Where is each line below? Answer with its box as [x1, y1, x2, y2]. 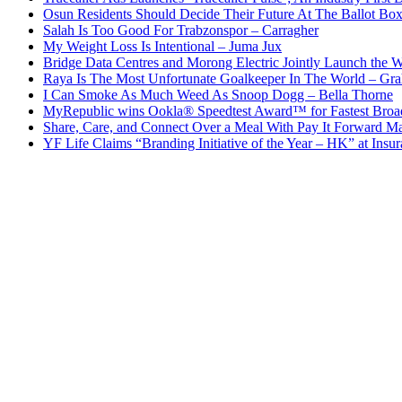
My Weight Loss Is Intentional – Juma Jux [43, 39, 282, 55]
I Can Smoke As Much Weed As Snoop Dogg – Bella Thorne [43, 87, 393, 103]
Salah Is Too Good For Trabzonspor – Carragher [43, 22, 319, 39]
